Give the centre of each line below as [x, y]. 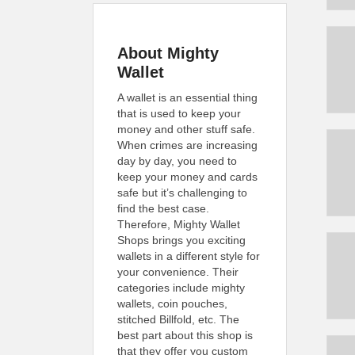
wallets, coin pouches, [172, 303]
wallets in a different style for [189, 256]
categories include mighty [181, 288]
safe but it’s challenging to [182, 193]
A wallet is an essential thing [187, 97]
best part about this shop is [185, 335]
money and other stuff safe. [186, 129]
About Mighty [168, 53]
